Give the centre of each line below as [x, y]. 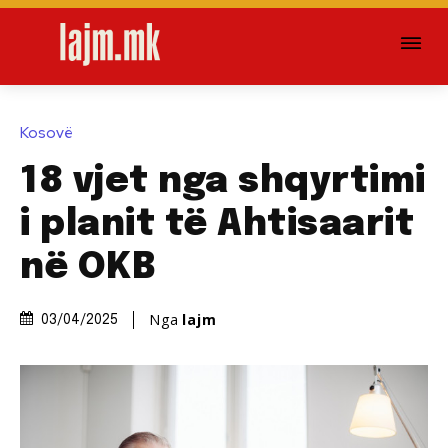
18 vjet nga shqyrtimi [223, 181]
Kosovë [46, 132]
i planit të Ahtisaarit [217, 224]
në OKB [88, 267]
